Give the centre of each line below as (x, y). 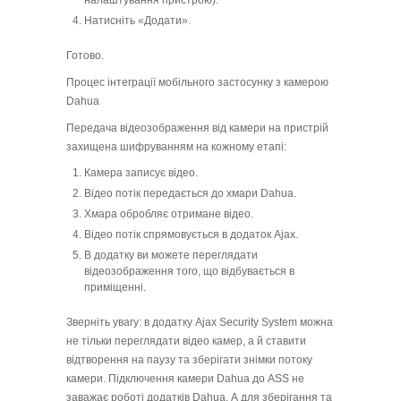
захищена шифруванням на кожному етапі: (176, 147)
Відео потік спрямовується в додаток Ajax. (191, 235)
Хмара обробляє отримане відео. (169, 214)
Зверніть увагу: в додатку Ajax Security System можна (200, 323)
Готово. (85, 56)
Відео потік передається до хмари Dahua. (190, 194)
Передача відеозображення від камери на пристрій (197, 128)
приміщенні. (115, 288)
